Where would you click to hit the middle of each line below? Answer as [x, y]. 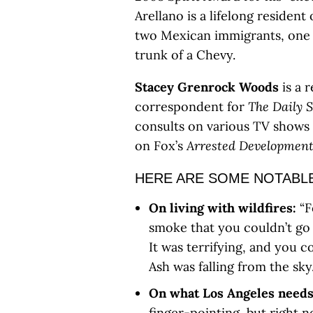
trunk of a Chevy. [185, 55]
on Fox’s [161, 146]
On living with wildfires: [224, 208]
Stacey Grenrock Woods [207, 87]
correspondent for [191, 107]
